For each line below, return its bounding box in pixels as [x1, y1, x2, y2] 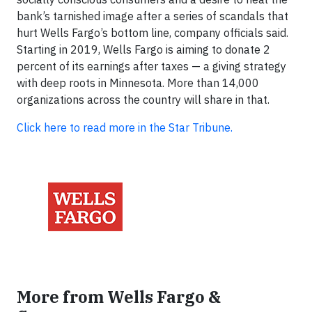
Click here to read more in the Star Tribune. [17, 120, 233, 134]
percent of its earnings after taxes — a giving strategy [17, 59, 286, 73]
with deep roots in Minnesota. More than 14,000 [17, 76, 259, 90]
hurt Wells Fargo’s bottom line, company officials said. [17, 26, 288, 40]
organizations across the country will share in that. [17, 93, 270, 107]
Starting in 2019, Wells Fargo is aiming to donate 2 [17, 42, 270, 56]
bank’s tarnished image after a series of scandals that [17, 9, 288, 23]
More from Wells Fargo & [17, 286, 221, 307]
